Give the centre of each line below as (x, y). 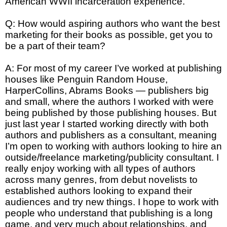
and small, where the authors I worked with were (109, 102)
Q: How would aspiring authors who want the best (112, 24)
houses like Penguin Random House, (86, 80)
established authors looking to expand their (99, 191)
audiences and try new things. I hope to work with (112, 202)
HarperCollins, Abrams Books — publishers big (107, 91)
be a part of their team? (56, 46)
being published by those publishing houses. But (111, 113)
